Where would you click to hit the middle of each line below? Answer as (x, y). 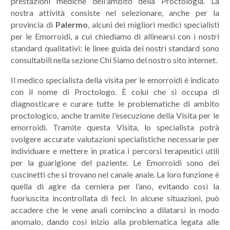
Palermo (71, 24)
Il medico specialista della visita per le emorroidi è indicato (115, 80)
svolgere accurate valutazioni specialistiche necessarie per (115, 139)
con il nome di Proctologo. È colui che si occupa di (115, 92)
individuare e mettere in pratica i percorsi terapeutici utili (115, 151)
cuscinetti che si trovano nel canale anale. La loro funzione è (115, 174)
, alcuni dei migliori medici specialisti (153, 24)
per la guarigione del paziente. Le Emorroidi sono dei (115, 162)
